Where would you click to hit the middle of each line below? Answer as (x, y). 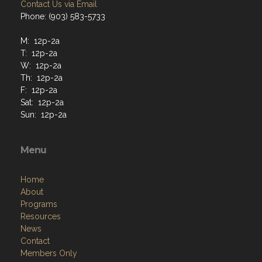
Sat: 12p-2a (42, 103)
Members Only (49, 254)
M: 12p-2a (40, 41)
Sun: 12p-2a (44, 115)
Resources (41, 217)
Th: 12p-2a (42, 78)
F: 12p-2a (39, 90)
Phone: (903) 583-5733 (63, 17)
